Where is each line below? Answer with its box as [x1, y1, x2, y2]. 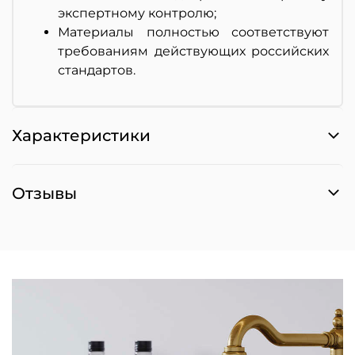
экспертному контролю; [58, 5, 216, 21]
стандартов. [58, 62, 136, 78]
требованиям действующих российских [58, 43, 329, 59]
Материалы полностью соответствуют [58, 24, 329, 40]
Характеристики [12, 126, 151, 146]
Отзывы [12, 184, 77, 204]
